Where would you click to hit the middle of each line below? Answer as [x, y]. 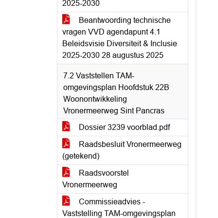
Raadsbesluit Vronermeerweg [129, 144]
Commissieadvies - [111, 202]
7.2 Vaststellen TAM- [99, 76]
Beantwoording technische [124, 20]
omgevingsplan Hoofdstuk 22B [116, 87]
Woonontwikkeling [95, 99]
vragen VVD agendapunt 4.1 [111, 32]
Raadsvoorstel [103, 173]
